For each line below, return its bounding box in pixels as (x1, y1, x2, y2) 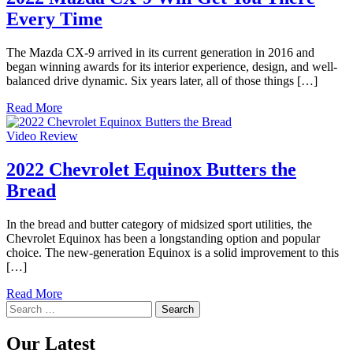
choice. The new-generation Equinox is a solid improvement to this (6, 245, 339, 259)
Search (6, 299, 39, 314)
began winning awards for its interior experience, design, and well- (6, 59, 337, 73)
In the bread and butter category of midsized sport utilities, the (6, 217, 312, 231)
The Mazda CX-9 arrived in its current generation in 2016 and (6, 45, 314, 59)
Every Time (6, 8, 102, 29)
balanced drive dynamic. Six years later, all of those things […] (6, 73, 318, 87)
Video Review (6, 128, 78, 143)
